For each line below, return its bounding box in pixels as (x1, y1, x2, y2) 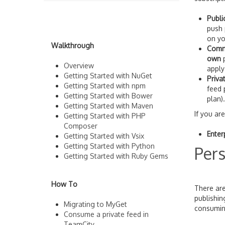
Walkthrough (51, 41, 94, 50)
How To (51, 180, 77, 188)
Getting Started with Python (64, 142, 155, 150)
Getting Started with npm (64, 81, 146, 90)
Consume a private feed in (64, 210, 149, 218)
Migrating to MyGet (64, 200, 127, 208)
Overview (64, 61, 94, 70)
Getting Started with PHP (64, 111, 146, 120)
